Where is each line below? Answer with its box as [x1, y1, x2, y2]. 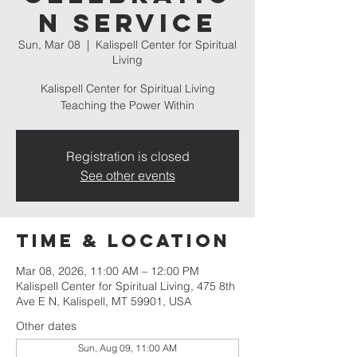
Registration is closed [65, 148, 190, 164]
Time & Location [16, 229, 230, 252]
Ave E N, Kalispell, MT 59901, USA [16, 294, 191, 308]
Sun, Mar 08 [18, 37, 80, 52]
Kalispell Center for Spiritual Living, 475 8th [16, 279, 235, 293]
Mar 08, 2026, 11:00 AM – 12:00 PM [16, 264, 199, 278]
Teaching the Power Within [61, 98, 194, 112]
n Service [38, 7, 217, 39]
